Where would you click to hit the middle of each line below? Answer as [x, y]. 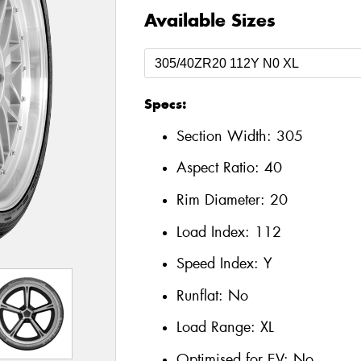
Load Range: [216, 328]
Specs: [165, 104]
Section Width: [226, 136]
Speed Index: [220, 264]
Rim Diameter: [223, 199]
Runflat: [202, 295]
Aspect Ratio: [220, 168]
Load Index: [215, 232]
